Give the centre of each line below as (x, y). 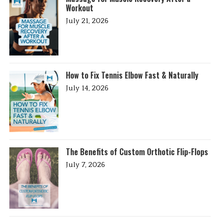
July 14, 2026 (87, 88)
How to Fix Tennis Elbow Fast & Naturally (132, 75)
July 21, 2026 (87, 21)
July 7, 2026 (86, 165)
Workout (80, 8)
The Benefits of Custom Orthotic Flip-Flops (137, 152)
